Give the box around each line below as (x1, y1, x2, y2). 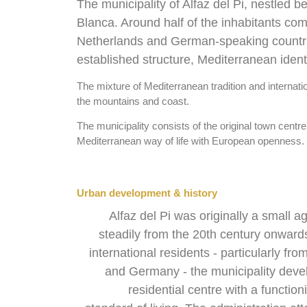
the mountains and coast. (77, 95, 189, 107)
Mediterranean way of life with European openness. (77, 135, 304, 147)
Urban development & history (77, 186, 217, 199)
